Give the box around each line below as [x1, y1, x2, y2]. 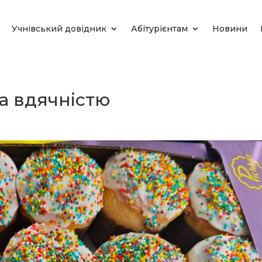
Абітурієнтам [131, 23, 188, 34]
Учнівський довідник [12, 23, 106, 34]
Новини [212, 23, 247, 34]
